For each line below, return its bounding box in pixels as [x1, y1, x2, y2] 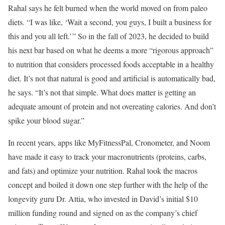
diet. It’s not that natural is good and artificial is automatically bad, [8, 72, 215, 83]
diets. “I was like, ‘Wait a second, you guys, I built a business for [8, 16, 211, 27]
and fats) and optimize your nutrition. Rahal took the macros [8, 165, 197, 176]
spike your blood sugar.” [8, 115, 84, 126]
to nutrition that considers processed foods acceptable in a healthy [8, 58, 214, 69]
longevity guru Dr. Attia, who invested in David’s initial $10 [8, 193, 198, 204]
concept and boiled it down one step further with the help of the [8, 179, 208, 190]
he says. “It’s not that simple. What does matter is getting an [8, 86, 196, 97]
